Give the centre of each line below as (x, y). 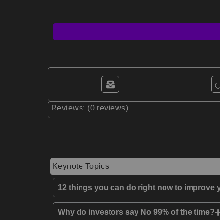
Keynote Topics (81, 166)
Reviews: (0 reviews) (90, 108)
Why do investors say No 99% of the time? (136, 212)
